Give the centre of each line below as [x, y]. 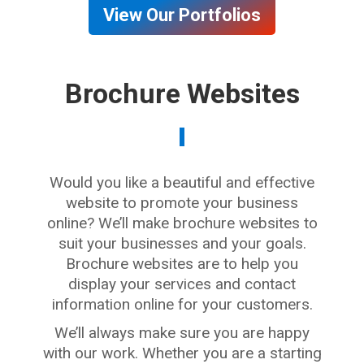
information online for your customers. [182, 304]
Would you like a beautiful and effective [182, 182]
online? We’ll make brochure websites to [182, 223]
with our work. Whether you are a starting [182, 353]
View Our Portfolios [182, 15]
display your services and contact [182, 284]
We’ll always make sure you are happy [182, 333]
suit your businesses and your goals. [182, 243]
